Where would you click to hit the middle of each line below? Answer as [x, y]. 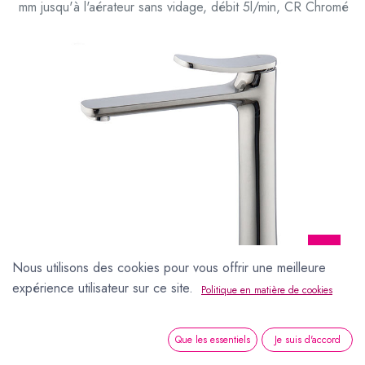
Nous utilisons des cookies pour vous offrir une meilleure [169, 267]
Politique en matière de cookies [267, 290]
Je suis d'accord [307, 340]
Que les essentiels [213, 340]
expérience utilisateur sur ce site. [103, 288]
